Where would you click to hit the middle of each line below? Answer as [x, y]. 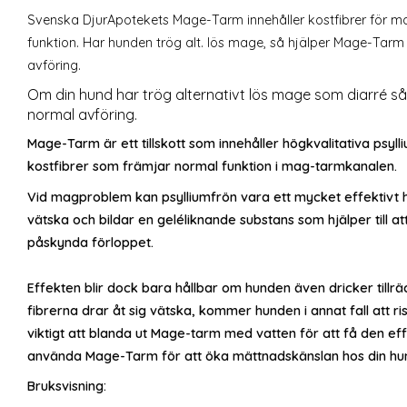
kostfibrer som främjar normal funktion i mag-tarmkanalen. [212, 166]
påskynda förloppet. [90, 242]
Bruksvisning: [67, 387]
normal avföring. [82, 115]
